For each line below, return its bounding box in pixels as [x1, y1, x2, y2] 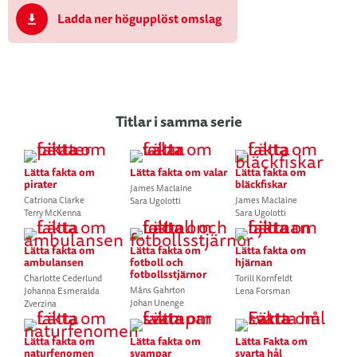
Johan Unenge [129, 296, 184, 309]
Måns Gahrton [129, 284, 185, 296]
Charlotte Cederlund [23, 272, 102, 284]
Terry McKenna [23, 206, 81, 219]
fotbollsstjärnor [129, 266, 206, 282]
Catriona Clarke [23, 194, 84, 206]
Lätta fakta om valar [129, 164, 227, 180]
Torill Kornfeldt [235, 272, 293, 284]
